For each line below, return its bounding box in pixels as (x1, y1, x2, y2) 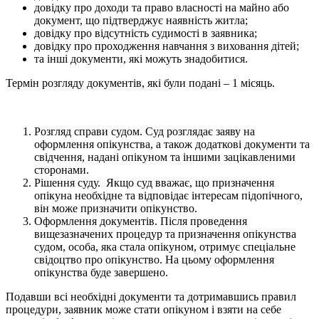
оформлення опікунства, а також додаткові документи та (34, 137, 310, 150)
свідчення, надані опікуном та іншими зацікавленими (34, 150, 296, 163)
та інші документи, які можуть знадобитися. (34, 52, 248, 65)
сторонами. (34, 163, 89, 176)
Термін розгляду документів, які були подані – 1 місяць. (6, 76, 275, 89)
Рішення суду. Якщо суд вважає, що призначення (34, 176, 274, 189)
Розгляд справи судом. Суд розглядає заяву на (34, 125, 255, 137)
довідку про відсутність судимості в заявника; (34, 26, 257, 39)
